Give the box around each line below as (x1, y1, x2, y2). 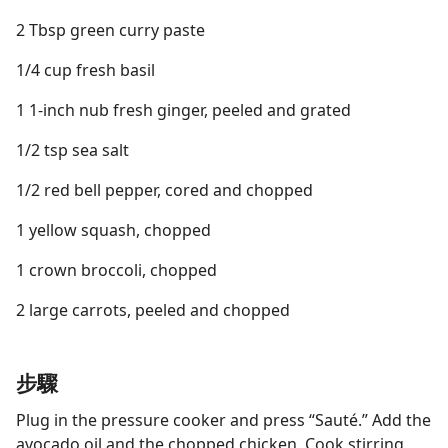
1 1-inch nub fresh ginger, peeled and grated (16, 99, 351, 121)
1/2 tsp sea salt (16, 139, 129, 161)
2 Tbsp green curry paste (16, 19, 205, 41)
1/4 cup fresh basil (16, 59, 155, 81)
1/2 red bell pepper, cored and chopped (16, 179, 313, 201)
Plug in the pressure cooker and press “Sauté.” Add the (16, 409, 431, 431)
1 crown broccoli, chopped (16, 259, 217, 281)
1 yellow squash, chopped (16, 219, 211, 241)
